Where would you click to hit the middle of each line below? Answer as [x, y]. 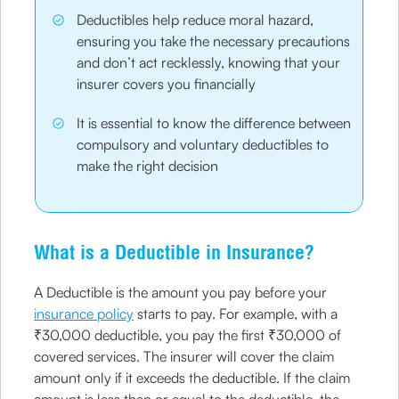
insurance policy [84, 313]
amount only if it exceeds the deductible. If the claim [192, 378]
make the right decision [148, 166]
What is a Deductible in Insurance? [175, 252]
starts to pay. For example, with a [236, 313]
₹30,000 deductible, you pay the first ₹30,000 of [188, 335]
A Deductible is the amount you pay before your [181, 292]
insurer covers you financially [168, 84]
